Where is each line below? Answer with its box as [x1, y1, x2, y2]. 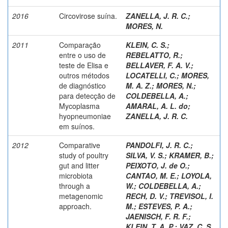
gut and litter [59, 160, 99, 170]
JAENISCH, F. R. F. [126, 211, 188, 221]
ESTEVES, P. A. [138, 201, 190, 211]
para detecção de [59, 90, 116, 101]
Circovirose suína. [59, 10, 117, 21]
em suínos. [59, 121, 95, 131]
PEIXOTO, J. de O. [126, 160, 187, 170]
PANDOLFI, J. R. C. [126, 139, 190, 150]
